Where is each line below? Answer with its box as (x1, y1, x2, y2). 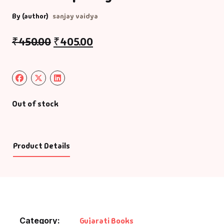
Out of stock (12, 98, 58, 109)
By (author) (12, 11, 48, 20)
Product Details (12, 140, 70, 151)
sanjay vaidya (52, 11, 98, 20)
